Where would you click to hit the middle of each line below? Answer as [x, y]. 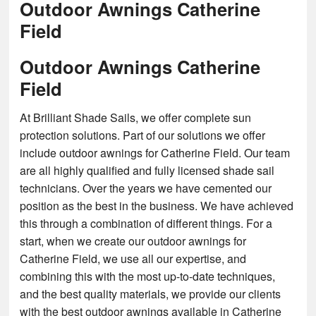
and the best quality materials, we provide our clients [151, 293]
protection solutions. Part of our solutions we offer [143, 135]
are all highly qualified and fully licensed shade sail [147, 170]
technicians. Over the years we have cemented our [146, 188]
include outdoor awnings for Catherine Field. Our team [155, 152]
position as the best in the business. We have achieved [157, 205]
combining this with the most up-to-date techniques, [148, 276]
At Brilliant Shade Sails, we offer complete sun [136, 117]
